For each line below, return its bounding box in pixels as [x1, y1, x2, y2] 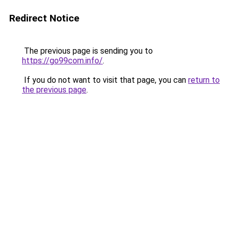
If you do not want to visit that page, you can [22, 75, 188, 85]
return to [188, 75, 220, 85]
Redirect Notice [9, 12, 79, 24]
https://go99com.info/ [22, 56, 103, 65]
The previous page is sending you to [22, 46, 153, 56]
